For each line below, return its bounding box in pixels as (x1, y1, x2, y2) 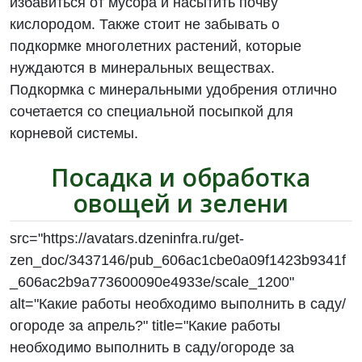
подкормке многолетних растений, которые (10, 38, 302, 54)
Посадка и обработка (51, 161, 311, 194)
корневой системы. (10, 125, 139, 141)
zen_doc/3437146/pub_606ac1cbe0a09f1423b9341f (10, 252, 347, 268)
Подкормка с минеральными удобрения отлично (10, 82, 338, 98)
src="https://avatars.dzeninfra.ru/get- (10, 230, 245, 246)
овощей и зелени (73, 187, 289, 220)
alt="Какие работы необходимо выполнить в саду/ (10, 296, 347, 312)
